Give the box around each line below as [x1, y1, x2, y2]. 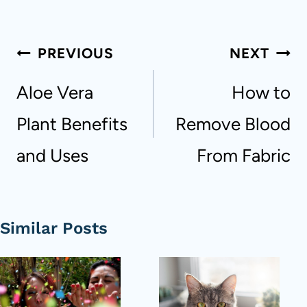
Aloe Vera [16, 82, 93, 104]
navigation [16, 67, 111, 90]
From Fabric [197, 145, 291, 167]
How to [232, 82, 291, 104]
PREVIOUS [38, 45, 114, 62]
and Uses [16, 145, 88, 167]
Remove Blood [175, 113, 291, 136]
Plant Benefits [16, 113, 127, 136]
